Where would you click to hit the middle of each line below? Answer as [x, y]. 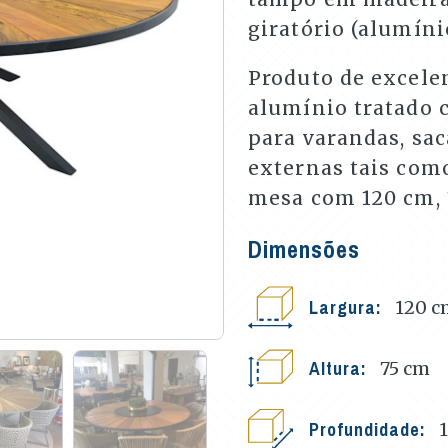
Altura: [340, 368]
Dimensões [304, 249]
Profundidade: [370, 429]
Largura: [348, 307]
